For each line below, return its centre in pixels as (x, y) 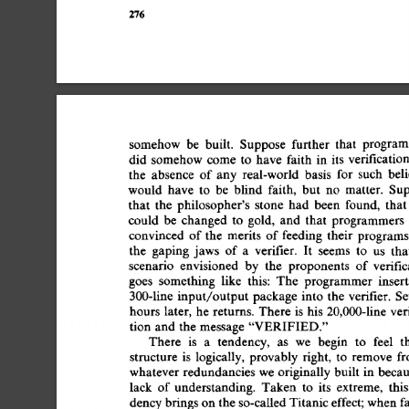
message (230, 326)
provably (277, 357)
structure (155, 357)
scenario (152, 265)
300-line (152, 296)
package (277, 296)
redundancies (222, 372)
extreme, (361, 386)
